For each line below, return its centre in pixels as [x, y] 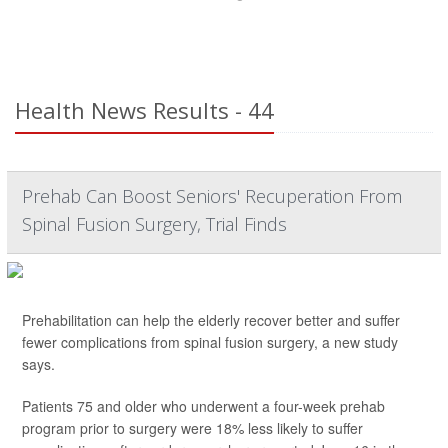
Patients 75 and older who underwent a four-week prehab [203, 406]
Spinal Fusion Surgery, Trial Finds [154, 224]
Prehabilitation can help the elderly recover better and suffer [211, 320]
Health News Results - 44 [144, 110]
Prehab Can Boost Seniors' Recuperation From [212, 196]
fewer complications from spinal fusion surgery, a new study [210, 342]
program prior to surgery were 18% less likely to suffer [192, 428]
